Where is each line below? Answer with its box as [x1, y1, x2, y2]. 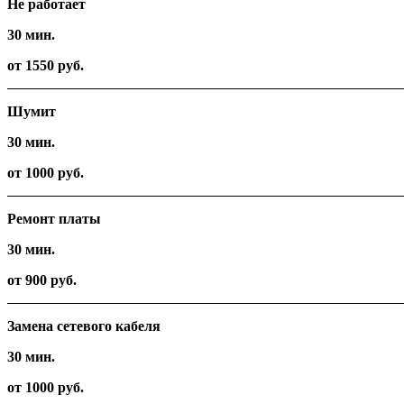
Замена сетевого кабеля [7, 318, 161, 335]
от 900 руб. [7, 272, 77, 289]
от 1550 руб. [7, 58, 84, 74]
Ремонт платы [7, 211, 101, 227]
